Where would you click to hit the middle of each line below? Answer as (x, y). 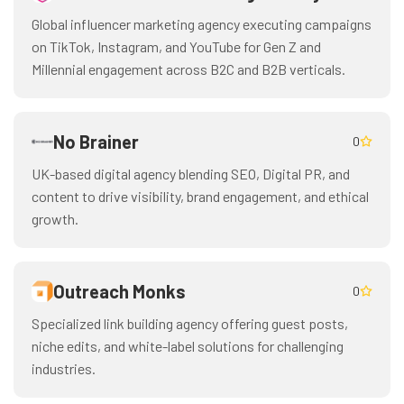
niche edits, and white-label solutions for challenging (188, 346)
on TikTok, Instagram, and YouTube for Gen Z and (176, 46)
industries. (64, 368)
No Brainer (96, 142)
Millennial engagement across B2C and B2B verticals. (188, 69)
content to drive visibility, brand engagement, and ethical (200, 196)
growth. (55, 219)
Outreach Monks (119, 291)
